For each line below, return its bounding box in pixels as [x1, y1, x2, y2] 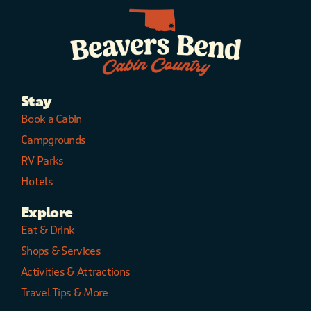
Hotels [21, 175, 53, 189]
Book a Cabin [21, 112, 82, 126]
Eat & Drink [21, 224, 75, 237]
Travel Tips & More [21, 286, 108, 300]
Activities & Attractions [21, 265, 131, 279]
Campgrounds [21, 133, 86, 147]
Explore [21, 204, 73, 222]
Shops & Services [21, 244, 101, 258]
